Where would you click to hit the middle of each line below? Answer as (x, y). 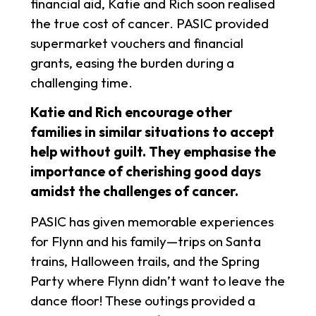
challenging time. (81, 83)
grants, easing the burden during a (132, 63)
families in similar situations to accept (152, 132)
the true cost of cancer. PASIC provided (149, 24)
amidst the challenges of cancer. (134, 192)
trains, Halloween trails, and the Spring (145, 261)
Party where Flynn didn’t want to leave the (157, 280)
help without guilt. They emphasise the (153, 152)
